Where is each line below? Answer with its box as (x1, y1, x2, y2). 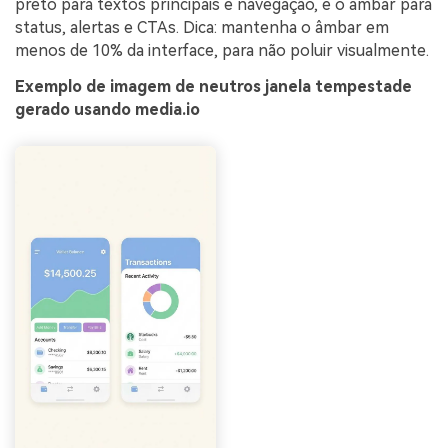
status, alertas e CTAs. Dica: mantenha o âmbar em (15, 18, 389, 37)
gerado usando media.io (15, 99, 200, 119)
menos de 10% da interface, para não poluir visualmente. (15, 41, 429, 60)
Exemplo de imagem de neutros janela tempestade (15, 76, 412, 96)
